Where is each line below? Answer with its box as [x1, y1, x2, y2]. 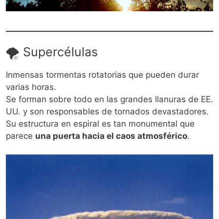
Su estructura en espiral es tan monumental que [6, 118, 195, 129]
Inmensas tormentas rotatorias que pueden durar [6, 69, 199, 80]
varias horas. [6, 82, 56, 92]
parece [6, 131, 35, 141]
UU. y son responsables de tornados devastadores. [6, 106, 209, 116]
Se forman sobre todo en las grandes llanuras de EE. [6, 94, 213, 104]
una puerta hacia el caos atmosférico [35, 131, 187, 141]
